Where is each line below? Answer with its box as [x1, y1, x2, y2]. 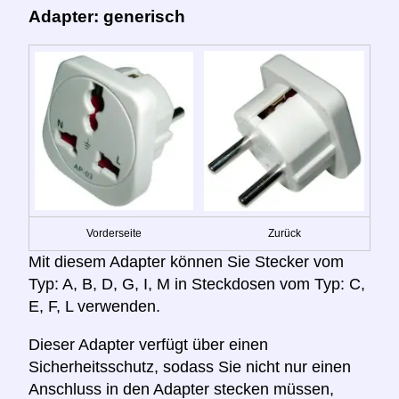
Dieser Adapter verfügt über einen [28, 335, 268, 354]
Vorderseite [86, 226, 142, 240]
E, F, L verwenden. [28, 297, 160, 315]
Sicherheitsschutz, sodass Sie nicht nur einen [28, 357, 351, 376]
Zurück [267, 226, 301, 240]
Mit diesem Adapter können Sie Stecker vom [28, 252, 344, 271]
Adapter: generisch [28, 6, 185, 26]
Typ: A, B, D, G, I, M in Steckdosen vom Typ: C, [28, 274, 365, 293]
